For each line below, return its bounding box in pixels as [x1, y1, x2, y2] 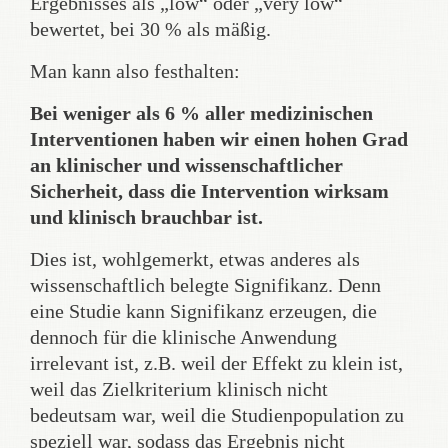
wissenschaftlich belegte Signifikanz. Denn [30, 273, 381, 296]
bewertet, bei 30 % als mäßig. [30, 17, 271, 40]
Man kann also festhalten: [30, 59, 245, 82]
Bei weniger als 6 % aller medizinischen [30, 101, 373, 124]
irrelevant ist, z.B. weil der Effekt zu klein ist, [30, 351, 403, 374]
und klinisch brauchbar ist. [30, 205, 263, 228]
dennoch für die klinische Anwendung [30, 325, 337, 348]
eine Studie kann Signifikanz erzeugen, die [30, 299, 377, 322]
